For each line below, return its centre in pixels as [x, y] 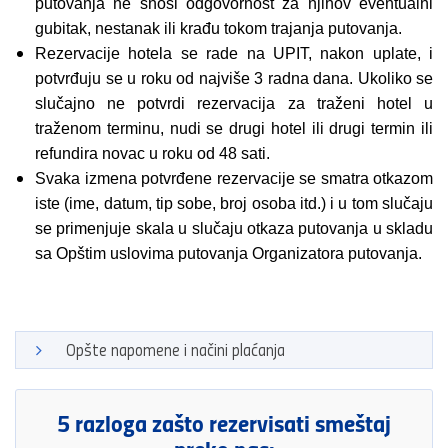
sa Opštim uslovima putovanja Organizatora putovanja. [228, 253]
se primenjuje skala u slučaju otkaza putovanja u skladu [234, 228]
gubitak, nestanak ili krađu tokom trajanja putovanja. [218, 28]
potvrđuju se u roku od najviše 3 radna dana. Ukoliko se [234, 78]
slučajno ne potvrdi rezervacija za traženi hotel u [234, 103]
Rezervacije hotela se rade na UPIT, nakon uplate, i [234, 53]
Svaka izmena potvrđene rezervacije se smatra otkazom [234, 178]
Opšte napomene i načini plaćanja [175, 349]
